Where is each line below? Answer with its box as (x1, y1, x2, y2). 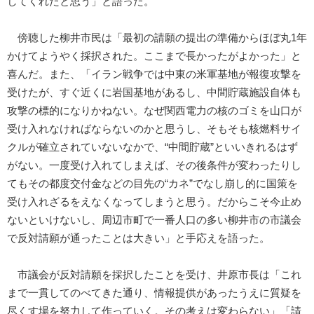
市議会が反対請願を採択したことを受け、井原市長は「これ (7, 269, 301, 281)
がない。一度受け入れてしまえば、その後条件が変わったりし (7, 160, 301, 172)
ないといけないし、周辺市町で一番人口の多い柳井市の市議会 (7, 214, 301, 226)
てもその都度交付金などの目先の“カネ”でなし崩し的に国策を (7, 178, 298, 190)
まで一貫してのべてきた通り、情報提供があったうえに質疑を (7, 287, 301, 299)
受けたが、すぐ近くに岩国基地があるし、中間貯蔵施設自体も (7, 87, 301, 99)
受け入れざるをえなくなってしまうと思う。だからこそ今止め (7, 196, 301, 208)
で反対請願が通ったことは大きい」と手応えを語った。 (7, 233, 270, 245)
